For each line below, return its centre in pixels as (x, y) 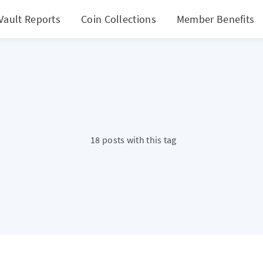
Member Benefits (215, 19)
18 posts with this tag (134, 139)
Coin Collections (119, 19)
